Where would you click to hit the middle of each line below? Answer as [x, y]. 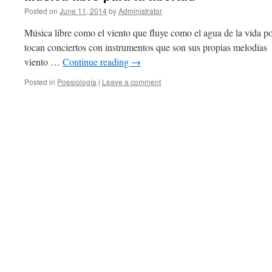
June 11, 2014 [83, 11]
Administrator [140, 11]
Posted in [40, 82]
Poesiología [77, 82]
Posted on [41, 11]
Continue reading [97, 62]
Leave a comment [131, 82]
